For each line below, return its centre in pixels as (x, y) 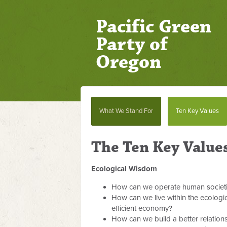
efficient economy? (142, 208)
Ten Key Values (197, 111)
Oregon (128, 62)
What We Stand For (126, 111)
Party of (132, 44)
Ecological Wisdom (124, 169)
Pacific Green (154, 27)
